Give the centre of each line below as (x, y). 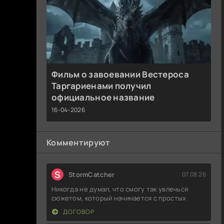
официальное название (103, 97)
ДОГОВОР (78, 211)
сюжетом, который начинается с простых (119, 198)
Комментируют (78, 142)
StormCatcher (92, 174)
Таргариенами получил (101, 85)
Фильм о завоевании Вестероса (120, 74)
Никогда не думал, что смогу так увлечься (120, 189)
